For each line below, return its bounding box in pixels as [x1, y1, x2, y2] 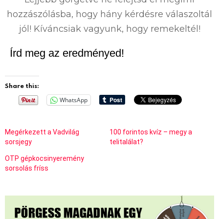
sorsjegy [5, 137, 32, 146]
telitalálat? [109, 137, 143, 146]
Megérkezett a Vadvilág [5, 128, 79, 136]
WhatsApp [60, 95, 88, 104]
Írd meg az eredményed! [10, 46, 124, 59]
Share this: [5, 81, 39, 90]
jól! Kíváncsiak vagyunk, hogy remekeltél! [19, 23, 200, 34]
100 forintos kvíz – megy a [109, 128, 192, 136]
